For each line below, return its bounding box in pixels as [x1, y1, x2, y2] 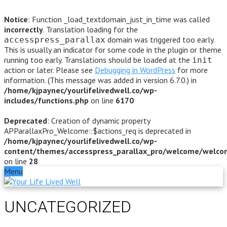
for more [175, 65, 208, 75]
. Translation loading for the [43, 24, 138, 34]
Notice [4, 14, 28, 24]
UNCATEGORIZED [4, 197, 131, 217]
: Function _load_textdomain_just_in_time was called [28, 14, 210, 24]
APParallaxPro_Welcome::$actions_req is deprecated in [4, 126, 191, 136]
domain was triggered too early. [105, 34, 214, 45]
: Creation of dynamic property [47, 116, 150, 126]
